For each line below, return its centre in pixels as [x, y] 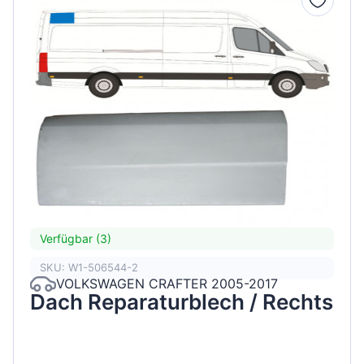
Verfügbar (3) [76, 239]
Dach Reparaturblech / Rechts [182, 301]
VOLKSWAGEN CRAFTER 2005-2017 [167, 284]
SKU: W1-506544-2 [89, 268]
